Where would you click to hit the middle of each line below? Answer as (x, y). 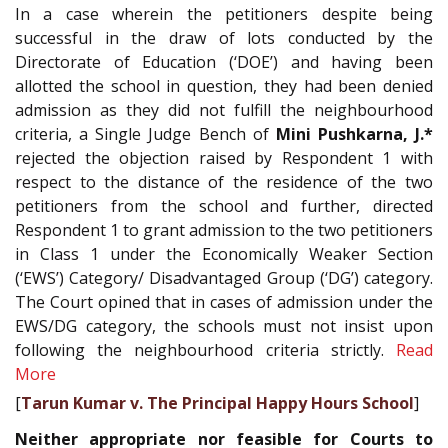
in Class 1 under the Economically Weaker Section (224, 253)
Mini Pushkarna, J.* (354, 133)
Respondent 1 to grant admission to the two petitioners (224, 229)
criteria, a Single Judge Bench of (145, 133)
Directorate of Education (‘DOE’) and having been (224, 61)
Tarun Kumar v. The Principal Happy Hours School (217, 402)
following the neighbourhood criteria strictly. (205, 349)
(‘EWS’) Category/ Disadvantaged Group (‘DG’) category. (224, 277)
